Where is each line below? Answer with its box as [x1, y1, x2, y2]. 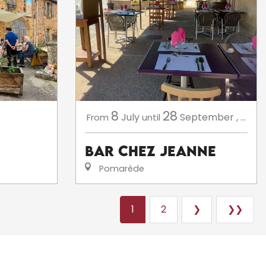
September [180, 110, 234, 124]
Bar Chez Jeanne [85, 142, 216, 159]
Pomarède [97, 163, 144, 175]
